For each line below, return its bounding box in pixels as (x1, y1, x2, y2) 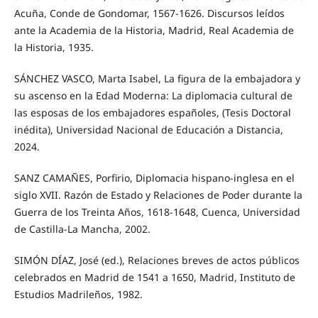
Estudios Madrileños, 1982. (13, 287, 143, 302)
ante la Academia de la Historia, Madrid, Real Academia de (13, 23, 294, 38)
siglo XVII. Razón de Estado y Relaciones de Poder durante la (13, 188, 302, 202)
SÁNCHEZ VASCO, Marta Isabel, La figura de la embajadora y (13, 72, 300, 86)
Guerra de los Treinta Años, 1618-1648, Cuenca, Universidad (13, 205, 300, 219)
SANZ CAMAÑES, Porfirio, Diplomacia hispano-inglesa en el (13, 171, 295, 185)
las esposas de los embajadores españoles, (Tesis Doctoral (13, 106, 291, 120)
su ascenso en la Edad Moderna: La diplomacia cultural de (13, 89, 292, 103)
